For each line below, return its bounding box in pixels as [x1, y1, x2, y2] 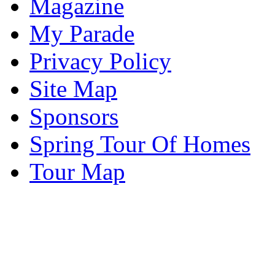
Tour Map [29, 158, 125, 185]
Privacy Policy [29, 47, 171, 74]
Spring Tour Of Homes [29, 130, 250, 157]
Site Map [29, 75, 117, 102]
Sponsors [29, 103, 118, 130]
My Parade [29, 20, 134, 47]
